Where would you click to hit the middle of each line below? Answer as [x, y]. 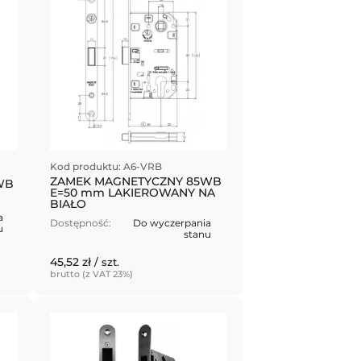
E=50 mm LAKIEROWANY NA [133, 192]
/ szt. [107, 261]
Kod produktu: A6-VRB [106, 166]
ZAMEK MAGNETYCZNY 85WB [136, 181]
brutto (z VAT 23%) [92, 274]
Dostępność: [81, 222]
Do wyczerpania [172, 222]
